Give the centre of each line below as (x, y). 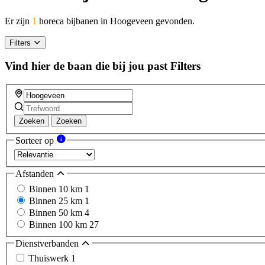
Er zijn (18, 21)
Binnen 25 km (57, 201)
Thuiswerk (50, 258)
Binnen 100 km (59, 224)
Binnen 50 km (57, 212)
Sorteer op (36, 140)
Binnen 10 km (57, 189)
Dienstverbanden (48, 243)
